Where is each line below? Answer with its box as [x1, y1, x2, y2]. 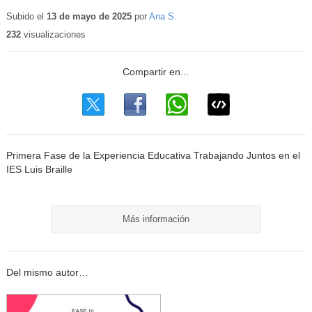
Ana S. [148, 10, 177, 22]
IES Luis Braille [6, 164, 72, 175]
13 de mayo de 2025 [46, 10, 132, 22]
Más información [122, 213, 189, 224]
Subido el [6, 10, 47, 22]
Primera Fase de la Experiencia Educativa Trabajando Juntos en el [6, 150, 300, 162]
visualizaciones [20, 29, 86, 40]
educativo [165, 10, 208, 22]
